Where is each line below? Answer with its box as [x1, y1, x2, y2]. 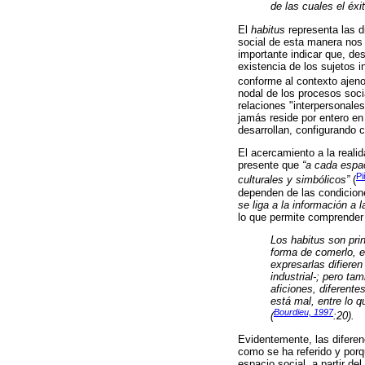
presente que [238, 159, 302, 172]
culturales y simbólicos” [238, 174, 350, 187]
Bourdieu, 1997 [274, 307, 333, 318]
